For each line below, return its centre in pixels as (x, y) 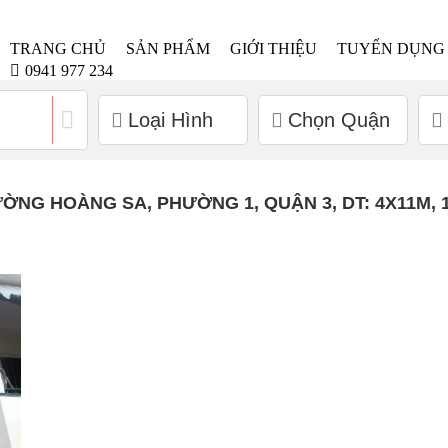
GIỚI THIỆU (274, 48)
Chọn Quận (338, 119)
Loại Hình (170, 119)
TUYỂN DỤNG (391, 48)
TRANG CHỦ (58, 48)
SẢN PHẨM (168, 48)
